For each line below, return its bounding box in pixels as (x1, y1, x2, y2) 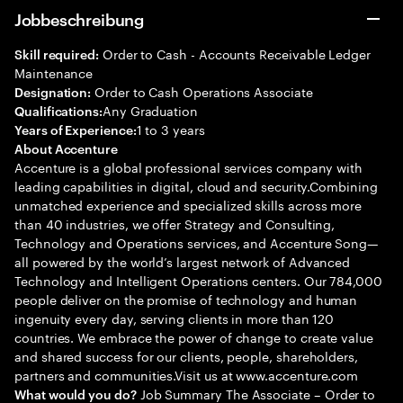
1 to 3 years (136, 119, 205, 139)
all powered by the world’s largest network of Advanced (14, 251, 351, 271)
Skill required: (14, 45, 99, 62)
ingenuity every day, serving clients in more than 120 (14, 308, 335, 327)
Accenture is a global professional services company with (14, 157, 363, 176)
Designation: (14, 83, 92, 100)
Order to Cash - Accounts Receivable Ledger (98, 43, 371, 63)
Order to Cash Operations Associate (91, 81, 313, 101)
